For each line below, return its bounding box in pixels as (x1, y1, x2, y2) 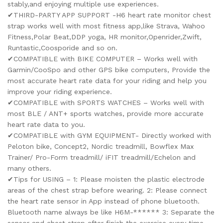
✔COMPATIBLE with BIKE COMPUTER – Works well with (7, 55, 198, 63)
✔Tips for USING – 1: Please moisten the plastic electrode (7, 175, 205, 184)
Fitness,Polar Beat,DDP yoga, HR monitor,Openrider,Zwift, (7, 33, 202, 41)
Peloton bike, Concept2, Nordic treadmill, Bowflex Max (7, 142, 194, 151)
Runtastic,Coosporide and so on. (7, 44, 117, 52)
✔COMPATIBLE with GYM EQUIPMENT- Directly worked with (7, 131, 211, 140)
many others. (7, 164, 51, 173)
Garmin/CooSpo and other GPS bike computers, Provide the (7, 66, 210, 74)
